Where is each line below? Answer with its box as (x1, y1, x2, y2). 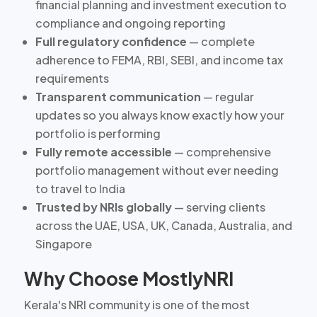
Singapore (35, 236, 92, 251)
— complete (186, 33, 255, 49)
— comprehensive (171, 144, 271, 159)
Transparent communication (35, 88, 201, 104)
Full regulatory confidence (35, 33, 187, 49)
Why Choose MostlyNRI (23, 266, 234, 290)
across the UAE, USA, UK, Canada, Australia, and (35, 217, 292, 233)
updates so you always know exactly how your (35, 107, 284, 122)
